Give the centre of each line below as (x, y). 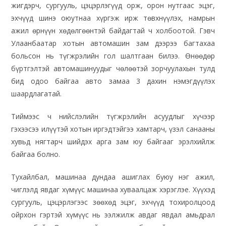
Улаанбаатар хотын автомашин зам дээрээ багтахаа (113, 43)
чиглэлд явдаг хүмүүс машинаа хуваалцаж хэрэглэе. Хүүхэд (113, 190)
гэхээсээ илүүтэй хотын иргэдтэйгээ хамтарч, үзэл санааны (113, 129)
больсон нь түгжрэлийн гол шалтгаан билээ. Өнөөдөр (113, 56)
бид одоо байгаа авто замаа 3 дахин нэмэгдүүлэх (113, 81)
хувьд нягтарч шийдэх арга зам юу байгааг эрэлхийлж (113, 142)
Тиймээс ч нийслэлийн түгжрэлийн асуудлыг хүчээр (113, 117)
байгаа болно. (36, 154)
